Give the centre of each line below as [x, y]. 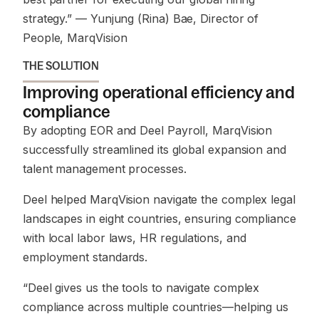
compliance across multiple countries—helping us [156, 307]
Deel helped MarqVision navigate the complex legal [159, 199]
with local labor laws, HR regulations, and [135, 238]
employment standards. [85, 257]
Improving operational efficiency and [159, 92]
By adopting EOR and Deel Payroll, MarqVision [148, 130]
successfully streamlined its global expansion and [155, 150]
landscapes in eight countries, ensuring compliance [159, 219]
